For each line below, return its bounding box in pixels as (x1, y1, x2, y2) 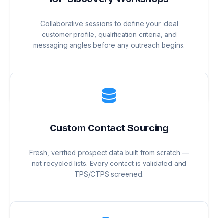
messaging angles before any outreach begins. (33, 41, 185, 50)
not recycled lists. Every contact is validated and (32, 159, 186, 168)
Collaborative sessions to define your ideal (40, 19, 178, 28)
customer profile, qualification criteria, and (41, 30, 177, 39)
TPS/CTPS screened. (74, 170, 144, 179)
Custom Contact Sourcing (49, 122, 169, 134)
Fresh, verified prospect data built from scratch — (29, 148, 189, 157)
